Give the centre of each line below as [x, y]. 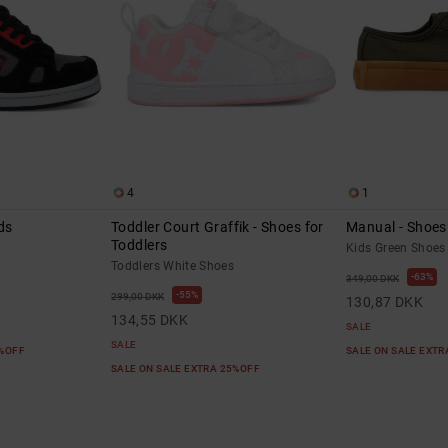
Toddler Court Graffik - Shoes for [217, 227]
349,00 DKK [372, 279]
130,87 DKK [385, 302]
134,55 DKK [150, 320]
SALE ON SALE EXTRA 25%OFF [187, 369]
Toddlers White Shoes [173, 266]
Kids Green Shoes [396, 248]
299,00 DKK [137, 297]
